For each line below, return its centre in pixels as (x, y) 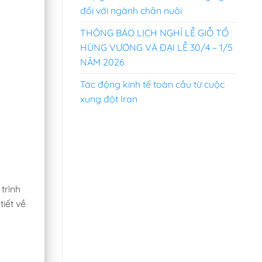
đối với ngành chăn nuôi (131, 10)
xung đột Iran (109, 99)
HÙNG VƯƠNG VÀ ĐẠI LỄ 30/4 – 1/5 (156, 47)
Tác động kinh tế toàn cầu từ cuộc (152, 84)
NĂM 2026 (102, 62)
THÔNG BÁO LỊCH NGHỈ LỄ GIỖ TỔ (154, 32)
